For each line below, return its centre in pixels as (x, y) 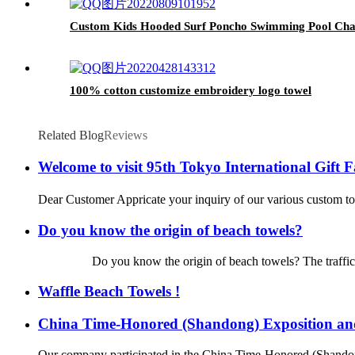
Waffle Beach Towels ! (109, 292)
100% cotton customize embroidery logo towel (191, 90)
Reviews (126, 135)
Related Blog (71, 135)
